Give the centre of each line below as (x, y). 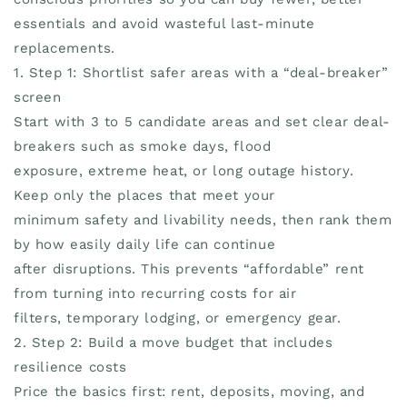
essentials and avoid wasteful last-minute (164, 23)
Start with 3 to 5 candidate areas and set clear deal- (202, 121)
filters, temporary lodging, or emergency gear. (178, 318)
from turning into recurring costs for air (155, 293)
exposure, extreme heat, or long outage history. (184, 170)
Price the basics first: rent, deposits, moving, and (189, 391)
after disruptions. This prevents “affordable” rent (189, 268)
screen (38, 97)
